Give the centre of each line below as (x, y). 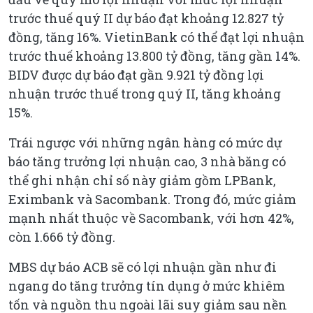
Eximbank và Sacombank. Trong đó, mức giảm (152, 199)
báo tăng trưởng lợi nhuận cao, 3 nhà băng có (147, 161)
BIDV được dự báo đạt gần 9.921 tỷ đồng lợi (136, 74)
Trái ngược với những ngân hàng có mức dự (145, 142)
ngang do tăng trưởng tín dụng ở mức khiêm (147, 285)
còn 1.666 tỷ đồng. (62, 236)
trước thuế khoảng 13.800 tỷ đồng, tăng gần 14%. (154, 56)
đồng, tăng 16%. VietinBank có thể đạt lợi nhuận (156, 37)
